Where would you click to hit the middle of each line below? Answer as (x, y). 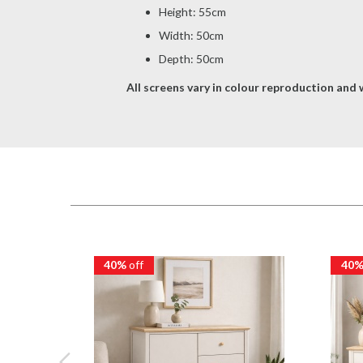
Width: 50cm (191, 36)
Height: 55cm (192, 12)
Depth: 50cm (191, 59)
